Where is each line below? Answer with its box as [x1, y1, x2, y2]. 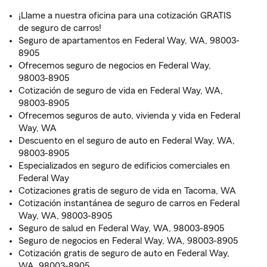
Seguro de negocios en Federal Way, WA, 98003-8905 [18, 236, 238, 246]
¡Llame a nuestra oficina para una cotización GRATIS [18, 11, 231, 20]
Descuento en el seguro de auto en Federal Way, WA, [18, 136, 235, 145]
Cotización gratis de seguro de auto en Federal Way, [18, 249, 229, 258]
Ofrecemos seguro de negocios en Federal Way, [18, 61, 211, 70]
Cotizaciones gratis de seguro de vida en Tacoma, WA [18, 186, 236, 195]
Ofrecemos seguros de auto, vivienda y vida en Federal [18, 111, 240, 120]
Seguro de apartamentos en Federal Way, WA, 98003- [18, 36, 240, 45]
